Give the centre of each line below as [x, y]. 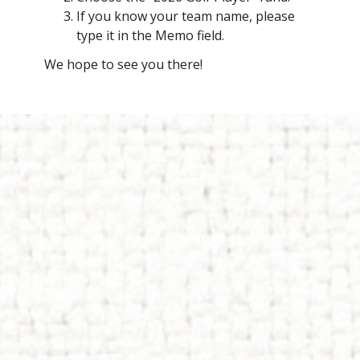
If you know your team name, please [186, 16]
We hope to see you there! [123, 64]
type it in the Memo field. [150, 36]
